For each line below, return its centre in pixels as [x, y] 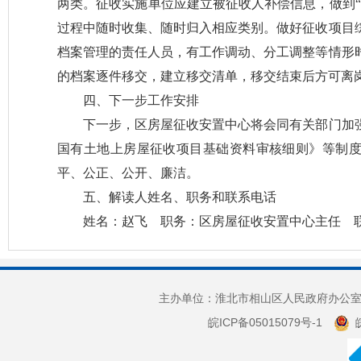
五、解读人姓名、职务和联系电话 [180, 197]
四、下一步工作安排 [141, 100]
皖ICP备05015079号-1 [265, 322]
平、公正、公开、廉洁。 [128, 173]
